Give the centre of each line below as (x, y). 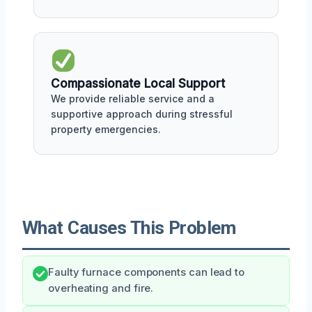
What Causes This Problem (129, 227)
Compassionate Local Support (138, 83)
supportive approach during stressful (142, 114)
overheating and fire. (101, 288)
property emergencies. (106, 129)
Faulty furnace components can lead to (147, 272)
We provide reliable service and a (133, 98)
